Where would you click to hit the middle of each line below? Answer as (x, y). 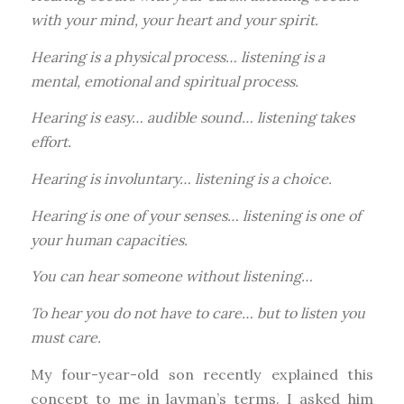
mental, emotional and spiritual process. (164, 81)
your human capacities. (109, 239)
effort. (50, 142)
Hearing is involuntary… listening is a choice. (181, 179)
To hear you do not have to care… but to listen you (197, 313)
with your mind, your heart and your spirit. (174, 20)
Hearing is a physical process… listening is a (177, 56)
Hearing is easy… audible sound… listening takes (192, 118)
